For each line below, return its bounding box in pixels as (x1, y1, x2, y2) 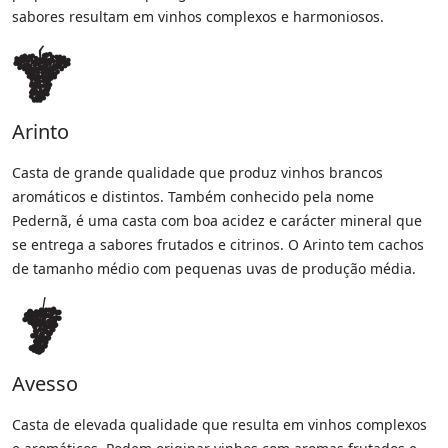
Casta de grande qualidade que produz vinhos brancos (12, 163, 383, 183)
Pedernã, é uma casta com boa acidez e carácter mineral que (12, 211, 422, 231)
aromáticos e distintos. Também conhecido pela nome (12, 187, 374, 207)
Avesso (12, 370, 78, 398)
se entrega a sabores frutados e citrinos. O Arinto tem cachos (12, 235, 424, 255)
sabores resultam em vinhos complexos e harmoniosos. (12, 7, 384, 27)
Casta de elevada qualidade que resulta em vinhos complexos (12, 415, 427, 435)
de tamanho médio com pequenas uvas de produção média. (12, 259, 416, 279)
